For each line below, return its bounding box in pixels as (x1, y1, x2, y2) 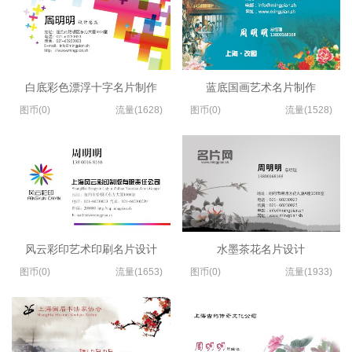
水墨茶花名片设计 (217, 242, 306, 255)
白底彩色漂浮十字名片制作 (24, 81, 157, 94)
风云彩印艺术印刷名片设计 (24, 242, 157, 255)
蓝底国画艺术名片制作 (206, 81, 317, 94)
